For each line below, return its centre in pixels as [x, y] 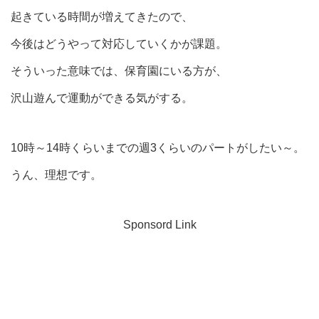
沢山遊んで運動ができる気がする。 [102, 98]
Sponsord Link [159, 224]
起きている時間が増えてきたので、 [102, 16]
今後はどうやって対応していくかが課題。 [119, 43]
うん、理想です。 [56, 174]
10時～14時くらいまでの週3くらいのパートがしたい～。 [158, 147]
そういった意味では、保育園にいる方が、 [119, 70]
